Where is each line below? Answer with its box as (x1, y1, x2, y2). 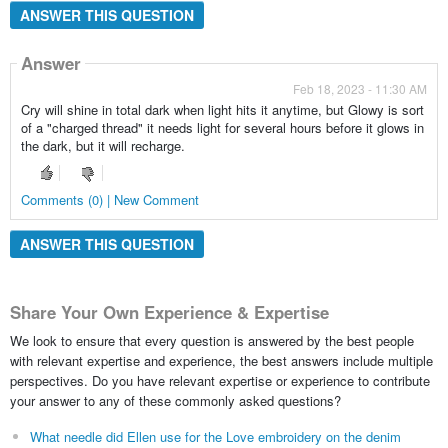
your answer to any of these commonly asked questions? (9, 390, 341, 410)
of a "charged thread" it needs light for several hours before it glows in (20, 117, 424, 137)
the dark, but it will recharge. (20, 135, 185, 155)
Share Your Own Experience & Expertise (9, 300, 329, 325)
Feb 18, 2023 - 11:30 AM (293, 79, 428, 97)
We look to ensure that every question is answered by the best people (9, 330, 414, 350)
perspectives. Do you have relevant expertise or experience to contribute (9, 370, 430, 390)
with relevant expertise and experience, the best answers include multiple (9, 350, 433, 370)
